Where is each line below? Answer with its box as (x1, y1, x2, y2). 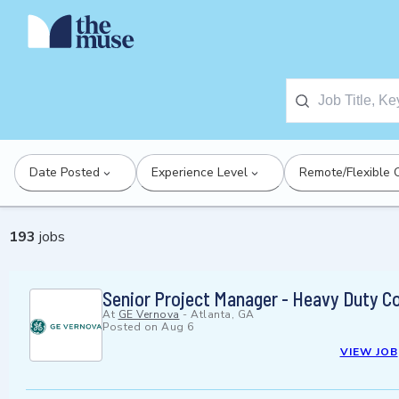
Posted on (102, 320, 161, 335)
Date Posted (29, 164, 100, 181)
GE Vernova (118, 307, 180, 322)
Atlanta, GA (191, 307, 255, 322)
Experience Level (151, 164, 248, 181)
